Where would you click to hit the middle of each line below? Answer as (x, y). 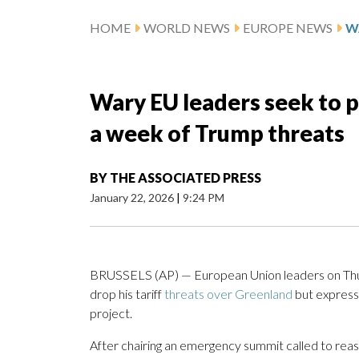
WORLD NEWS (187, 28)
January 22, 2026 (133, 198)
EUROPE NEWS (288, 28)
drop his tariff (127, 294)
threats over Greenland (228, 294)
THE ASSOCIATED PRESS (186, 178)
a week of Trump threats (217, 133)
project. (111, 313)
